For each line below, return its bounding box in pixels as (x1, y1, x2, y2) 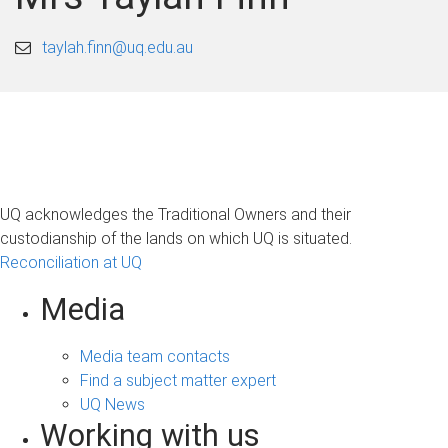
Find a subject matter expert (80, 370, 276, 390)
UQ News (80, 394, 145, 414)
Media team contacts (80, 346, 230, 366)
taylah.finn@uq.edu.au (42, 37, 194, 57)
